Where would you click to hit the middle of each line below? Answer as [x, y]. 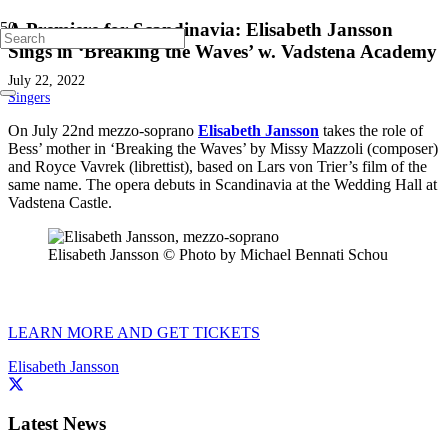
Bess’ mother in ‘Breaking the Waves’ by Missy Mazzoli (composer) [223, 148]
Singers [29, 96]
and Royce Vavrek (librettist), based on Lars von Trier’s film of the [217, 166]
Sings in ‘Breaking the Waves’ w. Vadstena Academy [222, 51]
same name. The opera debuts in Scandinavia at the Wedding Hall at [222, 184]
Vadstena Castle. [60, 202]
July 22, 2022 [46, 79]
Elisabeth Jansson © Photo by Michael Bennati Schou [218, 254]
